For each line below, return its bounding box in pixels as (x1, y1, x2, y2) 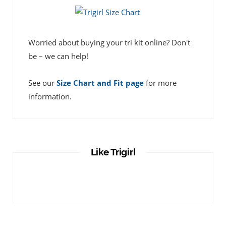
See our (28, 78, 56, 88)
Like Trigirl (90, 146, 136, 157)
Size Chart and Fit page (56, 78, 144, 88)
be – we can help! (28, 51, 88, 62)
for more (144, 78, 177, 88)
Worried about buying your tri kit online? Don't (28, 37, 190, 48)
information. (28, 91, 72, 102)
